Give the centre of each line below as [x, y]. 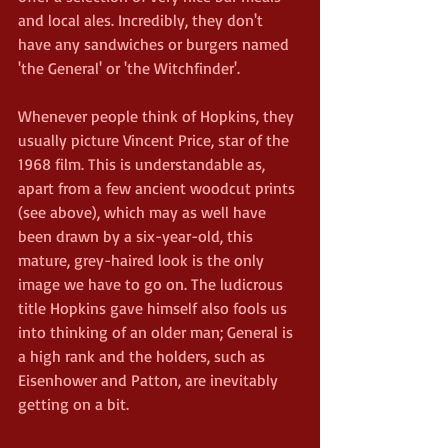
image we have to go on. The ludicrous [152, 283]
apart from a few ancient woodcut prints [158, 187]
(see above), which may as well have [144, 211]
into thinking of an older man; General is [157, 331]
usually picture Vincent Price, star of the [155, 139]
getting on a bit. [73, 403]
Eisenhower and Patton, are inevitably [150, 379]
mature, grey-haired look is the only [143, 259]
